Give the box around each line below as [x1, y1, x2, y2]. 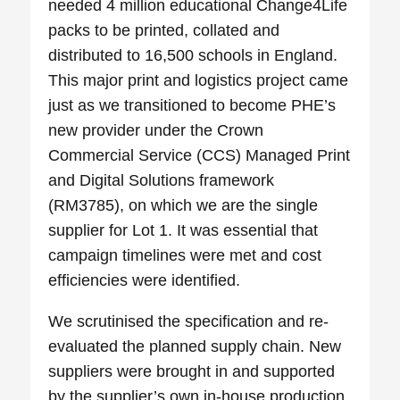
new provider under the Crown [48, 121, 264, 140]
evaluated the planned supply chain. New [48, 337, 342, 356]
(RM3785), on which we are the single [48, 196, 319, 215]
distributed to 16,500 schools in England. [48, 46, 338, 65]
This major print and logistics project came [48, 71, 349, 90]
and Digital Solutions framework [48, 171, 275, 190]
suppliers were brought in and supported [48, 362, 336, 381]
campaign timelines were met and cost [48, 246, 322, 265]
